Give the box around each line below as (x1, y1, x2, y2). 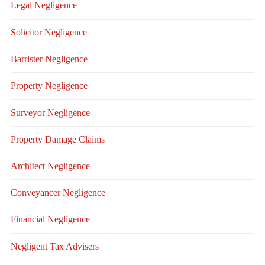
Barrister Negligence (10, 54, 88, 64)
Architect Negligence (10, 161, 90, 172)
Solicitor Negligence (10, 27, 87, 38)
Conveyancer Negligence (10, 188, 105, 198)
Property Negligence (10, 80, 88, 91)
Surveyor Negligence (10, 108, 90, 118)
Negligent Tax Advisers (10, 241, 99, 252)
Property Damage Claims (10, 134, 105, 145)
